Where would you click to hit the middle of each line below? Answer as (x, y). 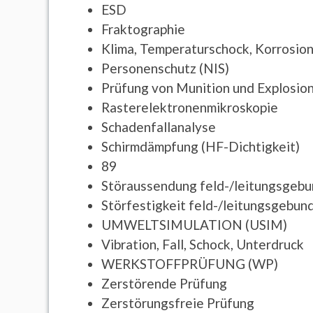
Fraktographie (144, 29)
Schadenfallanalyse (159, 126)
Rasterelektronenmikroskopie (190, 107)
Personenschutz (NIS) (166, 68)
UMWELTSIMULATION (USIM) (195, 224)
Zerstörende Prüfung (165, 283)
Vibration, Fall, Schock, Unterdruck (203, 244)
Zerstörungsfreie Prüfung (178, 303)
